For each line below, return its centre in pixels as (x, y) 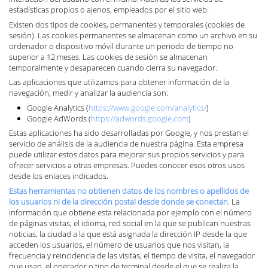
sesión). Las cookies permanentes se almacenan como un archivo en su (133, 35)
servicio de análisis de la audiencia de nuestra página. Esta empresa (126, 144)
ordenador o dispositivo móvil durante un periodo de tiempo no (121, 46)
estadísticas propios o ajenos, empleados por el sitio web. (109, 10)
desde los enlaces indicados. (59, 176)
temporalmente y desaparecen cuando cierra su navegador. (113, 67)
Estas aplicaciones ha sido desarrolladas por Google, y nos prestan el (129, 133)
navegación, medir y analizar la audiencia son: (89, 93)
